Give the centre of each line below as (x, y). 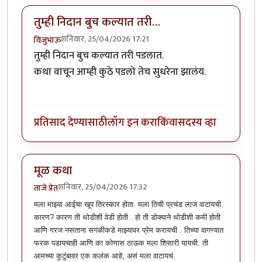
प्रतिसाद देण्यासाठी (71, 123)
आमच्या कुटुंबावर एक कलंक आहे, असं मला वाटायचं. (105, 256)
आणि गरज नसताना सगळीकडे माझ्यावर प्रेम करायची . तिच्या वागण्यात (129, 230)
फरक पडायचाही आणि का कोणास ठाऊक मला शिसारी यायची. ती (121, 243)
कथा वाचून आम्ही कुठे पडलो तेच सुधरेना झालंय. (120, 72)
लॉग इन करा (132, 123)
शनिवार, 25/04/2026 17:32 (102, 187)
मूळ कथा (53, 170)
